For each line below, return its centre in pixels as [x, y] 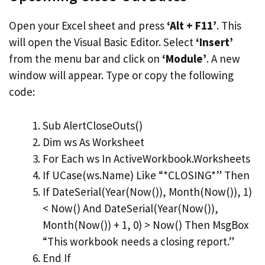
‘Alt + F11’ [192, 25]
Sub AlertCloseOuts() [93, 125]
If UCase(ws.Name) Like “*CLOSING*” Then [146, 175]
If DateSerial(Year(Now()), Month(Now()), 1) [147, 191]
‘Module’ [184, 59]
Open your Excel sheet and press [88, 25]
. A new [223, 59]
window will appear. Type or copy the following [121, 75]
